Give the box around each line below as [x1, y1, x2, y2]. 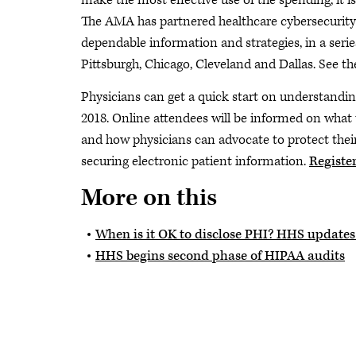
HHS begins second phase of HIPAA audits [95, 247, 345, 265]
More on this [81, 183, 217, 214]
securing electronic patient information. [81, 153, 309, 170]
